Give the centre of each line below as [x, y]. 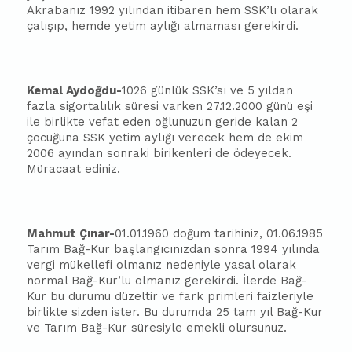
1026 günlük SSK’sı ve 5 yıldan [208, 90]
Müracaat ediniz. [74, 169]
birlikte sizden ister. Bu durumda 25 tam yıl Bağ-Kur [175, 312]
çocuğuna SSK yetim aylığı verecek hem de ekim [165, 137]
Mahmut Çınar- [71, 233]
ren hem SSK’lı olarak [255, 10]
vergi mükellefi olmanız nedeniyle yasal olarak [162, 265]
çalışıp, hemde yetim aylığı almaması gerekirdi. [163, 26]
